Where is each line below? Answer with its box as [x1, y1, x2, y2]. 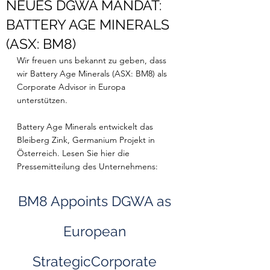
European [63, 223, 130, 239]
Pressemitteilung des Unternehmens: [17, 161, 160, 172]
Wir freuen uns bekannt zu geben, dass [17, 55, 169, 66]
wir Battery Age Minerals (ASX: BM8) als [17, 68, 169, 79]
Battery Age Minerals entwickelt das [17, 121, 155, 132]
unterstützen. [17, 95, 70, 105]
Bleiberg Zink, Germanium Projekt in [17, 134, 157, 145]
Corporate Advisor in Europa [17, 81, 128, 92]
